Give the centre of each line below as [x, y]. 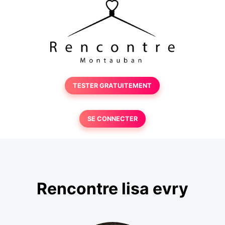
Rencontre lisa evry [113, 189]
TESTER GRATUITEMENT [113, 86]
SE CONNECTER [112, 119]
